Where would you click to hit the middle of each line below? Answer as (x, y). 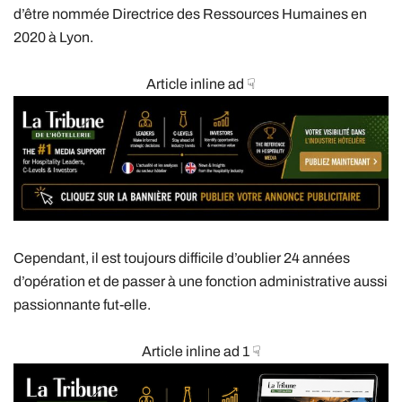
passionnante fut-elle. (82, 305)
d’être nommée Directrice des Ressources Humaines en (190, 14)
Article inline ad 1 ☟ (201, 352)
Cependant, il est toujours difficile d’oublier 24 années (182, 258)
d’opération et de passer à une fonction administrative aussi (201, 282)
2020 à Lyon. (53, 38)
